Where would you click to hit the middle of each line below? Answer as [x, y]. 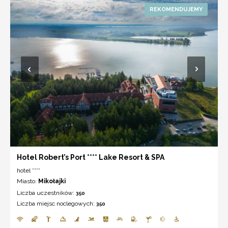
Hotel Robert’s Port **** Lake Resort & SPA [91, 157]
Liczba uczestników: [46, 193]
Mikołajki [52, 181]
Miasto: [27, 181]
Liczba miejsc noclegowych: [56, 203]
